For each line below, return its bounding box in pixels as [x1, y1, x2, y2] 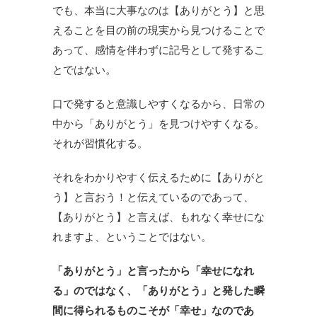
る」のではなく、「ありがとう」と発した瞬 [52, 284, 265, 296]
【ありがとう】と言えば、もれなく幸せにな [52, 211, 265, 223]
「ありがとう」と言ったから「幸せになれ [52, 265, 254, 277]
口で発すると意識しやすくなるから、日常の [52, 98, 265, 110]
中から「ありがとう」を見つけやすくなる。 [52, 117, 265, 129]
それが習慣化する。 [52, 137, 148, 149]
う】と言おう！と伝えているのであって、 [52, 191, 254, 203]
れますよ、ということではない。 [52, 231, 212, 243]
